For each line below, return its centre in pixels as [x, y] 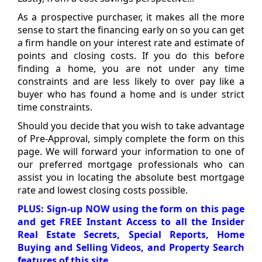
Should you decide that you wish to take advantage [131, 125]
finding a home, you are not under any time [131, 68]
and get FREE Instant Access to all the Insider [131, 221]
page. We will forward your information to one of [131, 151]
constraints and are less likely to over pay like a [131, 81]
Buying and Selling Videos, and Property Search [131, 247]
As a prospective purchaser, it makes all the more [131, 17]
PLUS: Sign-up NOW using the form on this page [131, 208]
